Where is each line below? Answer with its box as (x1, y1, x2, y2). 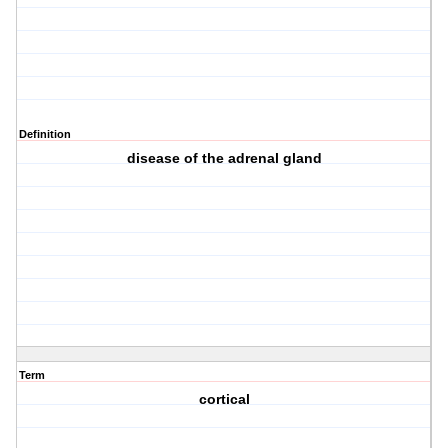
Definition (19, 128, 71, 141)
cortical (198, 391, 250, 408)
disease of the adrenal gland (126, 150, 322, 167)
